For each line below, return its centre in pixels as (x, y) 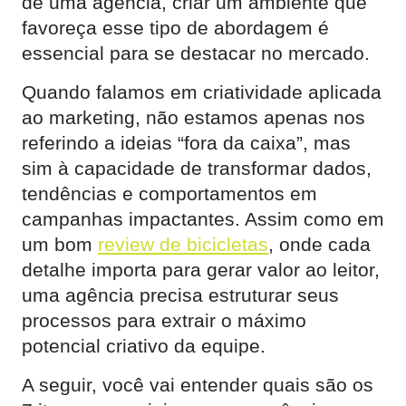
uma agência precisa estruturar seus (180, 295)
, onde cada (319, 244)
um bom (60, 244)
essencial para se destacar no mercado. (196, 53)
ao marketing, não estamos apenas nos (193, 117)
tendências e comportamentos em (169, 193)
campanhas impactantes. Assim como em (203, 219)
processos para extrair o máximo (164, 320)
